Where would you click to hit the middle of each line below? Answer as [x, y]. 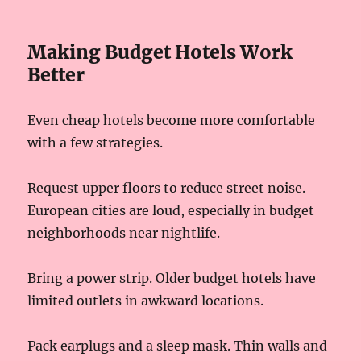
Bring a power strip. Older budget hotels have [172, 278]
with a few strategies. [95, 142]
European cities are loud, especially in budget [171, 210]
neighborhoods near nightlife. [124, 232]
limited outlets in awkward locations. [146, 300]
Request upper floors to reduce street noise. [167, 187]
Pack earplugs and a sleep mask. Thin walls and [178, 345]
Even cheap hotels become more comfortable [172, 120]
